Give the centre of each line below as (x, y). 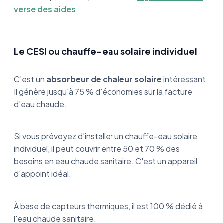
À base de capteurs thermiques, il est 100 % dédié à (108, 206)
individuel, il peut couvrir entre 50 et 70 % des (97, 149)
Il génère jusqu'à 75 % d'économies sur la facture (103, 92)
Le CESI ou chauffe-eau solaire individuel (106, 51)
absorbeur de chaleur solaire (104, 79)
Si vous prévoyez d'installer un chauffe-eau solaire (106, 136)
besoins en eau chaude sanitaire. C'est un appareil (106, 161)
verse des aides (45, 9)
